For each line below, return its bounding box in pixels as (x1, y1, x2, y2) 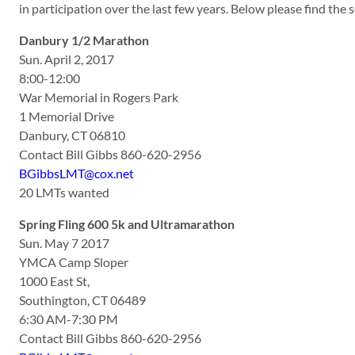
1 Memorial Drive (19, 108, 114, 124)
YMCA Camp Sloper (19, 254, 128, 269)
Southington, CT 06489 (19, 292, 146, 307)
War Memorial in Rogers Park (19, 89, 178, 105)
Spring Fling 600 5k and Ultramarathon (19, 216, 235, 231)
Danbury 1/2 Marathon (19, 32, 149, 48)
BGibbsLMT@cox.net (19, 165, 134, 181)
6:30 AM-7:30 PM (19, 311, 118, 326)
